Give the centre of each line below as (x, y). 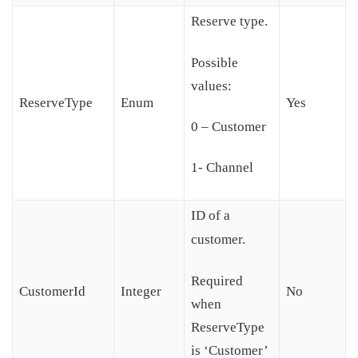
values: (211, 86)
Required (217, 281)
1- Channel (222, 168)
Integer (141, 292)
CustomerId (52, 292)
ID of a (211, 216)
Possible (215, 63)
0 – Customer (229, 127)
